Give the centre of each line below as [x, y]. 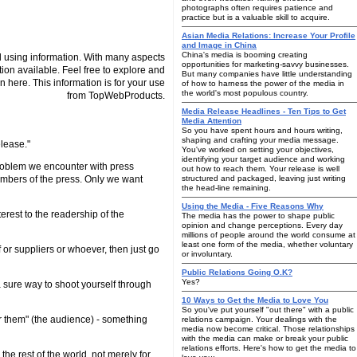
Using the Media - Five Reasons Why [253, 206]
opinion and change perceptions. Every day [262, 225]
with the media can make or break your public [265, 338]
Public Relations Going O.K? [237, 272]
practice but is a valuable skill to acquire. [256, 17]
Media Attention [212, 121]
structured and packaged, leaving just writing [264, 178]
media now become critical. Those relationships [268, 329]
